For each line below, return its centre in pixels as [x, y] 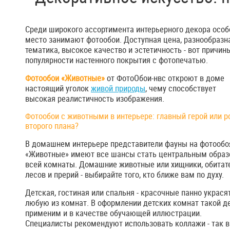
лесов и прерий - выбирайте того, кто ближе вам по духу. [124, 175]
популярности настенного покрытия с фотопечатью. [117, 60]
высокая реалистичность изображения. [95, 99]
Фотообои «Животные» [65, 78]
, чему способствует [181, 89]
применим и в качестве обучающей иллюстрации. [113, 213]
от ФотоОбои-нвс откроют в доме [165, 78]
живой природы [118, 89]
